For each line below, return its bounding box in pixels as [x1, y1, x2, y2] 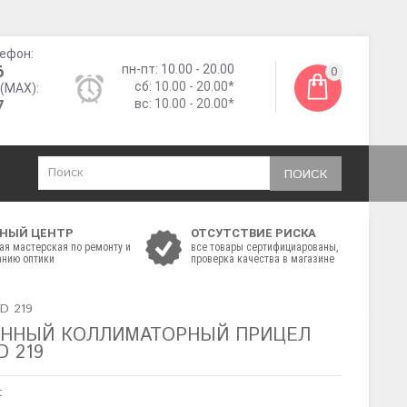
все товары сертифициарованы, [191, 241, 338, 253]
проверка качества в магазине [191, 253, 334, 265]
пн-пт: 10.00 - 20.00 [122, 62, 234, 76]
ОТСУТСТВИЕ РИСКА [191, 226, 316, 240]
